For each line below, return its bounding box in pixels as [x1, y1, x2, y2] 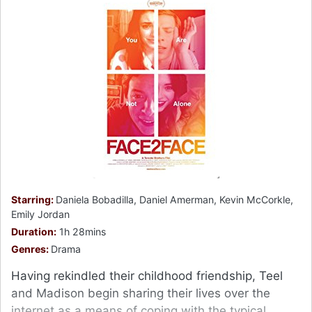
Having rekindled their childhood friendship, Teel [11, 269, 283, 283]
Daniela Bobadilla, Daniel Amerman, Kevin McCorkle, [56, 194, 293, 206]
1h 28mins [56, 226, 106, 238]
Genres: [11, 243, 51, 256]
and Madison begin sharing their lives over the [11, 286, 270, 301]
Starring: [11, 194, 56, 206]
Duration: [11, 226, 56, 238]
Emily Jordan [11, 208, 70, 221]
